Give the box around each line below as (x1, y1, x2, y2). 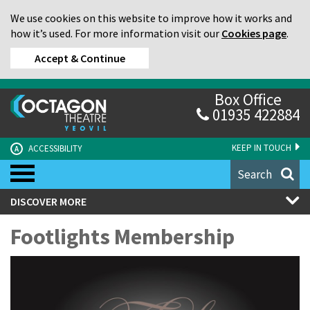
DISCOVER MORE (10, 194, 86, 208)
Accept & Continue (34, 51, 125, 65)
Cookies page (221, 26, 286, 40)
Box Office (215, 89, 282, 109)
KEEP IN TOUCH (232, 141, 293, 154)
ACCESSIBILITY (26, 142, 82, 154)
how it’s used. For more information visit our (10, 26, 221, 40)
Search (237, 166, 272, 182)
